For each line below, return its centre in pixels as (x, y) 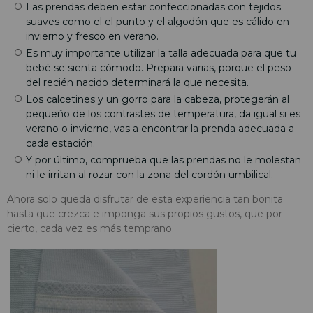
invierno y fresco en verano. (92, 36)
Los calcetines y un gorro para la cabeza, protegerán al (158, 99)
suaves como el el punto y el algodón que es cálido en (158, 21)
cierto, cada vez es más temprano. (90, 228)
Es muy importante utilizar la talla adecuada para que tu (161, 53)
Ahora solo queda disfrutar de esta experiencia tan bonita (145, 199)
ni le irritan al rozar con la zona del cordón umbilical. (150, 174)
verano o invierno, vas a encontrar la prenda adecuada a (160, 128)
